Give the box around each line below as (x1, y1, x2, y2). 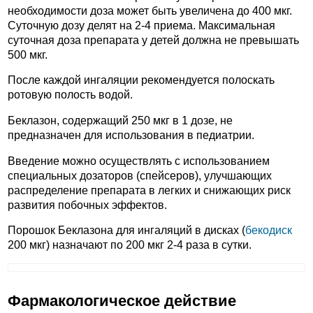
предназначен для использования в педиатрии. (8, 129, 254, 142)
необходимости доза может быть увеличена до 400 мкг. (8, 4, 292, 17)
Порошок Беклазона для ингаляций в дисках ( (8, 224, 245, 237)
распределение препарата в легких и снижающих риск (8, 184, 291, 196)
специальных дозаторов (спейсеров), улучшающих (8, 169, 272, 182)
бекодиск (245, 224, 292, 237)
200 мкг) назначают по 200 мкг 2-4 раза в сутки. (8, 239, 252, 252)
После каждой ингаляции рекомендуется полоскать (8, 74, 275, 87)
